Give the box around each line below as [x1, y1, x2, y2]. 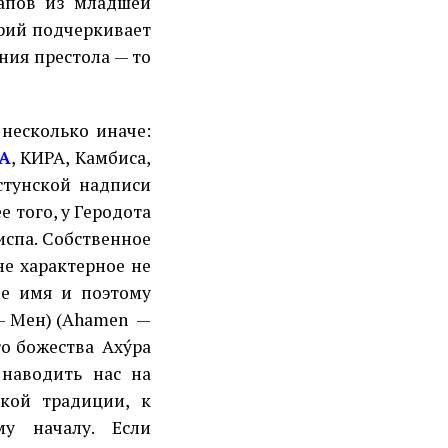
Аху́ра [102, 334, 151, 358]
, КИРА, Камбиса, [10, 145, 152, 169]
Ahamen [62, 307, 128, 331]
